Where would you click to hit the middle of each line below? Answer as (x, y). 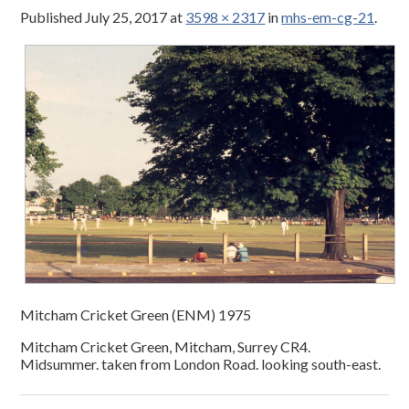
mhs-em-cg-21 (328, 17)
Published (53, 17)
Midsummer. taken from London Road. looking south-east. (201, 364)
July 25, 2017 (126, 17)
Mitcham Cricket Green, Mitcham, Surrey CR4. (166, 347)
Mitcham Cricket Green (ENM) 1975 (136, 315)
